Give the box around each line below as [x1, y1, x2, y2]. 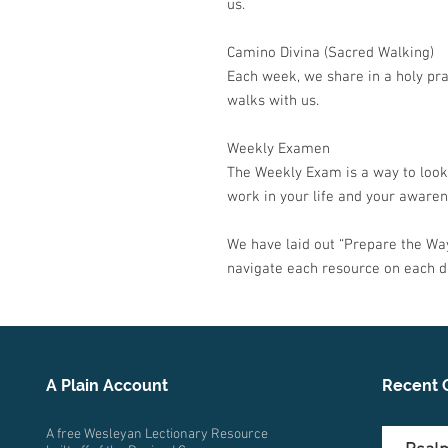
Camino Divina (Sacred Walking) [227, 44, 434, 63]
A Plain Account [45, 376, 168, 396]
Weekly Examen [227, 140, 330, 159]
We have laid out [227, 236, 339, 255]
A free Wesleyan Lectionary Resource [45, 426, 268, 444]
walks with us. [227, 92, 319, 111]
